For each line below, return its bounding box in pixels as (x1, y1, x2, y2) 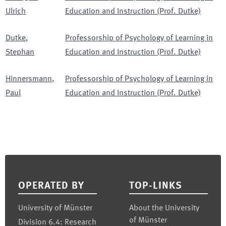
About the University (129, 204, 199, 212)
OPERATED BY (18, 181, 84, 191)
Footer (5, 157, 29, 166)
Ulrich (6, 8, 26, 16)
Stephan (6, 48, 34, 56)
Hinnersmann (6, 75, 52, 83)
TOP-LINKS (129, 181, 182, 191)
